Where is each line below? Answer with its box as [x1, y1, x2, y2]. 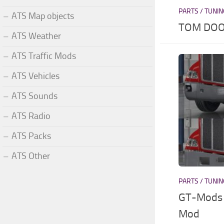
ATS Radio [11, 110, 50, 121]
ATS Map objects [11, 10, 74, 21]
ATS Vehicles [11, 70, 59, 81]
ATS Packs [11, 130, 51, 141]
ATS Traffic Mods [11, 50, 76, 61]
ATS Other [11, 150, 50, 161]
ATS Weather [11, 30, 61, 41]
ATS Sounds [11, 90, 57, 101]
